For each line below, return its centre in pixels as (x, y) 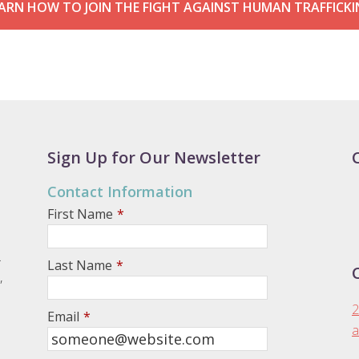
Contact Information (120, 191)
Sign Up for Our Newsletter (154, 157)
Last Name (80, 265)
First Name (80, 214)
